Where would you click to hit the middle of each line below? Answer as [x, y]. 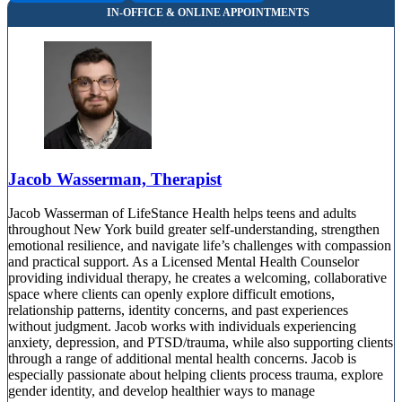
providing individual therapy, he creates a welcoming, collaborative [197, 278]
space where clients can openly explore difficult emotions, [171, 294]
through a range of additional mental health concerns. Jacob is [182, 359]
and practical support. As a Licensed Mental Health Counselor [184, 262]
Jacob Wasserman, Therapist [115, 179]
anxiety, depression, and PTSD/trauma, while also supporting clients [201, 343]
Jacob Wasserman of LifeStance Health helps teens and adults [182, 214]
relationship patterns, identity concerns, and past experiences [178, 310]
